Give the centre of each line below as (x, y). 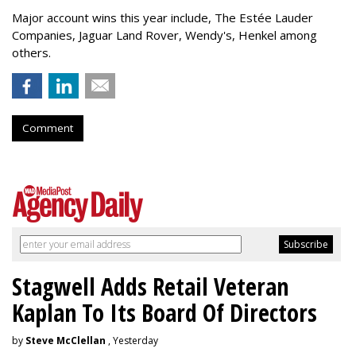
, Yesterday (132, 340)
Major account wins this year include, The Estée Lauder (163, 17)
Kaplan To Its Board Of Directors (164, 312)
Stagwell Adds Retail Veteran (150, 286)
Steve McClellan (66, 340)
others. (35, 52)
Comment (48, 128)
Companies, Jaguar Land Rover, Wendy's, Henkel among (164, 35)
